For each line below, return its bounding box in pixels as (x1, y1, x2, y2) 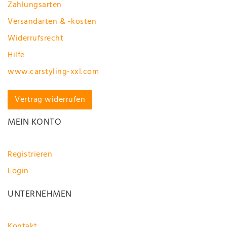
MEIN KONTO (8, 115, 61, 130)
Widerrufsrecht (8, 32, 63, 46)
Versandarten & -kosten (8, 15, 96, 29)
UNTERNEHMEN (8, 187, 72, 202)
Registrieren (8, 148, 52, 162)
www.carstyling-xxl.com (8, 65, 99, 79)
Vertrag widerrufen (15, 93, 86, 107)
